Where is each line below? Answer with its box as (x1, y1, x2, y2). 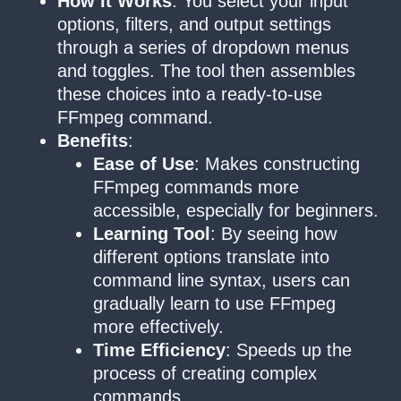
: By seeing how (210, 224, 337, 244)
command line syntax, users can (93, 270, 350, 291)
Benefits (57, 131, 128, 151)
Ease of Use (93, 154, 194, 175)
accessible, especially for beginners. (93, 200, 379, 221)
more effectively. (93, 317, 224, 337)
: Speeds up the (226, 340, 352, 361)
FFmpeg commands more (93, 177, 299, 198)
